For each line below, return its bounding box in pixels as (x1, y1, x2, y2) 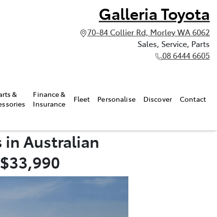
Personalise (97, 93, 136, 104)
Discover (143, 93, 172, 104)
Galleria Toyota (99, 2, 210, 24)
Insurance (33, 98, 66, 108)
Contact (180, 93, 206, 104)
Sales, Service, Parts (138, 38, 210, 49)
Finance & (33, 89, 66, 99)
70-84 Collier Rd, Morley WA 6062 (87, 27, 210, 37)
